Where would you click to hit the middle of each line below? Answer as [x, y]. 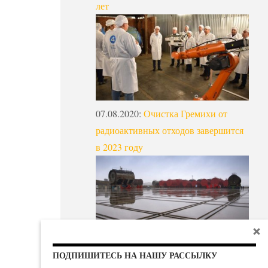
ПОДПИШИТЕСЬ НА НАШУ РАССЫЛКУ [135, 255]
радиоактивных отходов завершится [170, 130]
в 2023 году [119, 147]
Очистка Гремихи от [185, 113]
